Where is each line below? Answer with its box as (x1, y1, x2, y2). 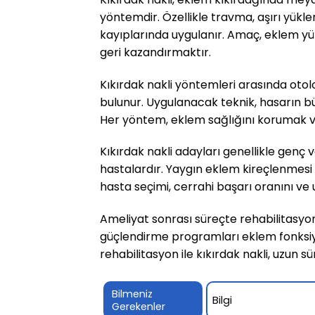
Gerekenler (112, 299, 165, 314)
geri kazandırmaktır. (100, 44, 211, 60)
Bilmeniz (112, 286, 153, 301)
